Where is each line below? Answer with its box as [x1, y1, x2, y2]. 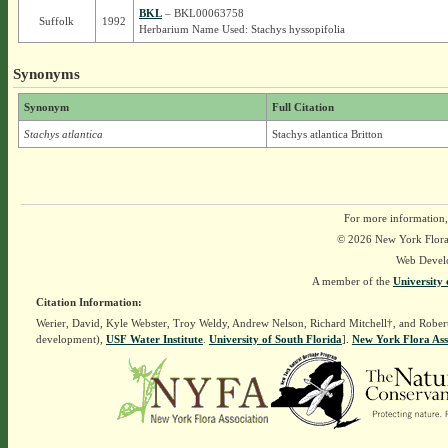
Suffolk [39, 15, 75, 27]
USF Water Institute [105, 333, 203, 345]
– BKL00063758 [161, 7, 244, 19]
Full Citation [271, 101, 334, 113]
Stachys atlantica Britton [271, 128, 383, 140]
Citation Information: [35, 296, 142, 308]
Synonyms [12, 65, 80, 82]
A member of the [312, 275, 393, 287]
